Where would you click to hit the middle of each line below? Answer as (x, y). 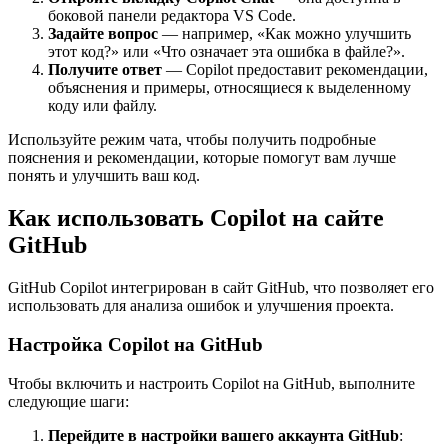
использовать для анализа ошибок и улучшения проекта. (201, 306)
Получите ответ (105, 70)
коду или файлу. (102, 106)
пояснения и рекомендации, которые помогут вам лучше (202, 158)
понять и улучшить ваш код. (104, 176)
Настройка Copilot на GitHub (135, 344)
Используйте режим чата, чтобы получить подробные (192, 140)
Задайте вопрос (103, 34)
